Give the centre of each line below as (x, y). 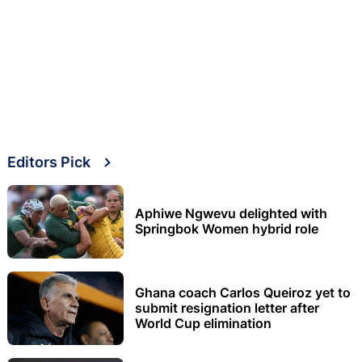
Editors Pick (49, 162)
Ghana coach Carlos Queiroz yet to (243, 292)
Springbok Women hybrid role (227, 229)
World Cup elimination (203, 323)
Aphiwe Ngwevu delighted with (231, 214)
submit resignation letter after (227, 307)
